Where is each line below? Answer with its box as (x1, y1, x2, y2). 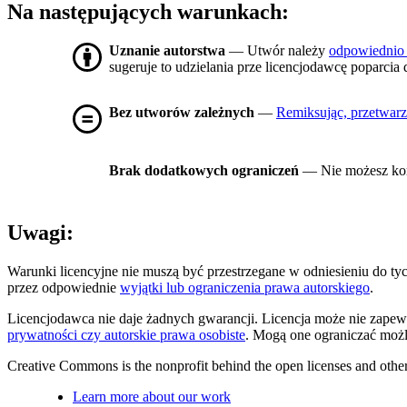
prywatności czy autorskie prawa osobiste (7, 327, 245, 343)
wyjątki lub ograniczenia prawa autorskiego (120, 280, 370, 296)
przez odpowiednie (7, 280, 120, 296)
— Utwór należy (225, 43, 329, 59)
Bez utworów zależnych (109, 104, 254, 121)
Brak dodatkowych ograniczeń (109, 163, 299, 179)
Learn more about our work (73, 389, 231, 405)
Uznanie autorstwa (109, 43, 225, 59)
